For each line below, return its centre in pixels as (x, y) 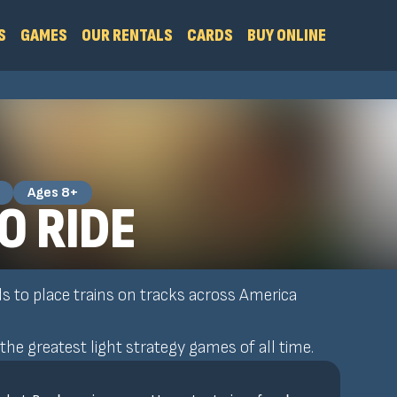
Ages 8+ (53, 193)
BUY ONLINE (287, 35)
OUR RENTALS (127, 35)
